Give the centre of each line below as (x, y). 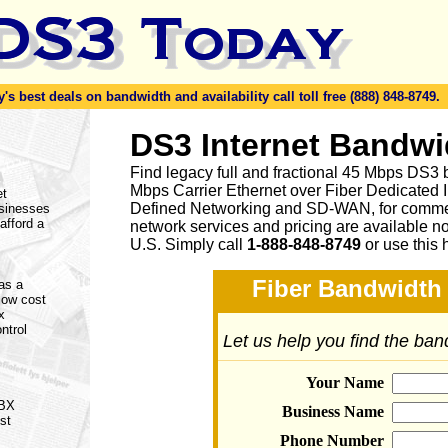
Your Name (345, 382)
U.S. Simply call (188, 244)
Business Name (333, 411)
